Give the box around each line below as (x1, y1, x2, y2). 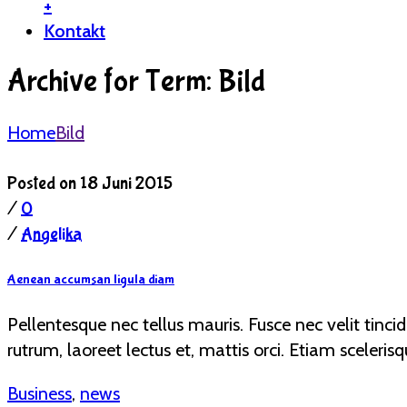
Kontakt (44, 20, 105, 42)
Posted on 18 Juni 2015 (7, 173, 173, 194)
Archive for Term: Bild (7, 64, 266, 101)
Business (7, 382, 72, 404)
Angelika (21, 223, 82, 245)
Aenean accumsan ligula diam (7, 270, 174, 288)
